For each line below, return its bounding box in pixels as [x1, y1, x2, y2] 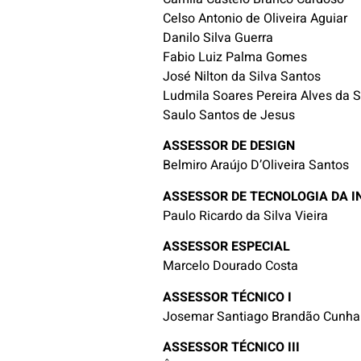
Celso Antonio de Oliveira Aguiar [163, 9, 348, 28]
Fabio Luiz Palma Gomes [163, 48, 308, 67]
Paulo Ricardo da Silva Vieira [163, 205, 329, 226]
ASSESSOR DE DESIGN [163, 136, 296, 156]
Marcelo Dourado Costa [163, 256, 299, 276]
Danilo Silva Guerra [163, 28, 274, 48]
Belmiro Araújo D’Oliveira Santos [163, 156, 350, 176]
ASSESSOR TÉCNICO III [163, 337, 301, 357]
